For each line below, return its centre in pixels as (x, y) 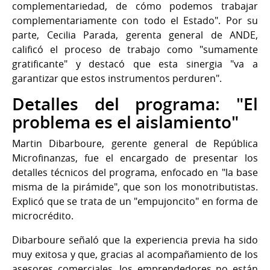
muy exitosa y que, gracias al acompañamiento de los (135, 254)
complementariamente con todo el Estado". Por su (135, 20)
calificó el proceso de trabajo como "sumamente (135, 49)
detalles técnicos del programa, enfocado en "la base (135, 172)
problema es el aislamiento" (125, 122)
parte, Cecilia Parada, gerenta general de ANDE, (135, 35)
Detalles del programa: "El (135, 104)
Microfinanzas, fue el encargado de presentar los (135, 158)
